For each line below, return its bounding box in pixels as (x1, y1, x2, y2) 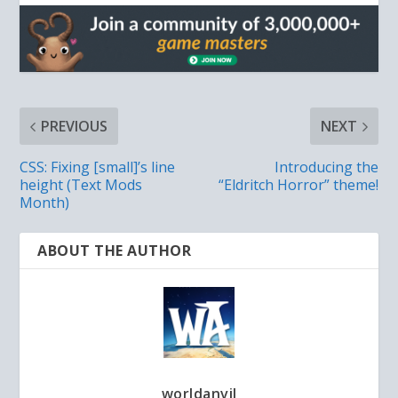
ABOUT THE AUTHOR (37, 241, 192, 261)
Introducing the (274, 157, 378, 178)
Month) (20, 193, 70, 213)
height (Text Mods (20, 175, 143, 195)
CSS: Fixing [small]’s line (20, 157, 176, 178)
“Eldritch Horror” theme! (218, 175, 378, 195)
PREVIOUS (41, 116, 108, 137)
